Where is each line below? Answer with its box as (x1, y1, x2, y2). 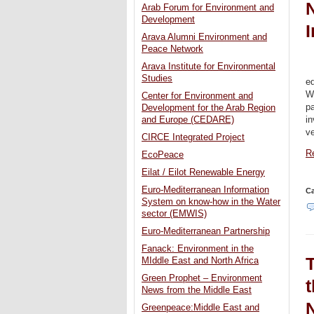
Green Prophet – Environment (142, 273, 262, 284)
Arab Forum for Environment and (142, 3, 274, 13)
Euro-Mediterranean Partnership (142, 226, 270, 237)
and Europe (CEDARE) (142, 115, 234, 125)
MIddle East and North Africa (142, 256, 259, 266)
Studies (142, 74, 172, 84)
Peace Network (142, 44, 203, 55)
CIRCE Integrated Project (142, 132, 245, 143)
